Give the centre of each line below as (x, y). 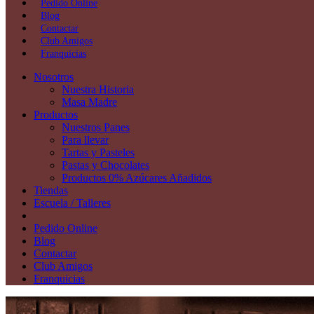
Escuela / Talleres (72, 203)
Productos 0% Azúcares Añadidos (137, 178)
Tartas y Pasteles (98, 152)
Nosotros (54, 77)
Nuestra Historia (98, 89)
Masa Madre (89, 102)
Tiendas (51, 190)
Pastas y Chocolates (105, 165)
